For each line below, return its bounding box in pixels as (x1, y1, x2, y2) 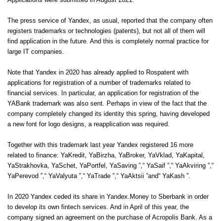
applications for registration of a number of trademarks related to (7, 79, 190, 86)
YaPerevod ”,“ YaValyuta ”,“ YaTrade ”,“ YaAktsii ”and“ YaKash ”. (7, 173, 190, 180)
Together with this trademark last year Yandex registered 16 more (7, 142, 193, 148)
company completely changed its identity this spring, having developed (7, 110, 210, 117)
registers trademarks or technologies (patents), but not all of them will (7, 28, 205, 35)
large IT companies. (7, 48, 64, 55)
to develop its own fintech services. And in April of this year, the (7, 204, 189, 211)
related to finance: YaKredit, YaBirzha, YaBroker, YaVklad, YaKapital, (7, 152, 205, 159)
